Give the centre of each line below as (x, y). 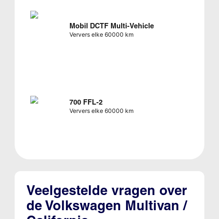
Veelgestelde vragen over (107, 190)
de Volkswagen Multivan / (107, 205)
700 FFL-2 (86, 102)
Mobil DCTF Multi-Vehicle (111, 26)
